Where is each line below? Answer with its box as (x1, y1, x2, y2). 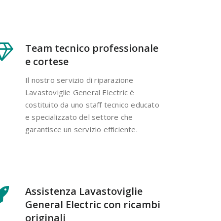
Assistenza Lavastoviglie (25, 184, 143, 198)
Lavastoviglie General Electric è (25, 87, 135, 97)
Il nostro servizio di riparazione (25, 74, 134, 85)
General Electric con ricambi (25, 197, 160, 211)
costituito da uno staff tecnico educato (25, 99, 159, 110)
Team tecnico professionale (25, 41, 158, 55)
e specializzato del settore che (25, 111, 133, 122)
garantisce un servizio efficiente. (25, 124, 138, 134)
